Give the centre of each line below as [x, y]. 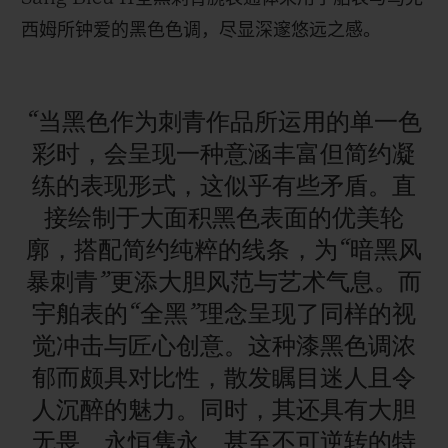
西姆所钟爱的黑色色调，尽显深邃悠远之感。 [201, 30]
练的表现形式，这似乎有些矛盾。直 [224, 186]
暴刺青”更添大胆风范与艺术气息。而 [224, 282]
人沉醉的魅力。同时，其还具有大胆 [224, 410]
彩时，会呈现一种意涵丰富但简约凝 [224, 154]
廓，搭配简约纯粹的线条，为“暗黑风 [224, 250]
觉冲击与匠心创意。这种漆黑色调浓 [224, 346]
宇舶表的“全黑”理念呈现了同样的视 [224, 314]
